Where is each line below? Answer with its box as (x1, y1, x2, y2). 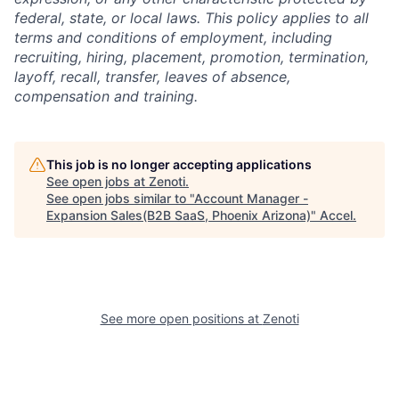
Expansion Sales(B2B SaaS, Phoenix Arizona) (46, 208, 311, 223)
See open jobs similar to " (46, 191, 194, 206)
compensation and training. (14, 87, 198, 105)
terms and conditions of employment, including (14, 28, 332, 46)
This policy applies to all (205, 9, 369, 27)
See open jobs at (46, 174, 149, 189)
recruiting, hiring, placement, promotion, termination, (14, 48, 369, 66)
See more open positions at (100, 311, 263, 326)
